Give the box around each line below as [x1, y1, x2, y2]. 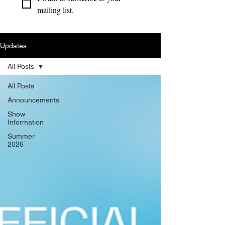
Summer [8, 132, 35, 140]
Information [8, 118, 44, 126]
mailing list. [37, 5, 74, 15]
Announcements [8, 96, 59, 104]
